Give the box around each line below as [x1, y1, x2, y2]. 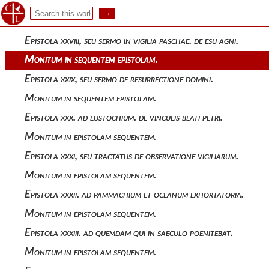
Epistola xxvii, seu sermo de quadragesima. [31, 16, 189, 26]
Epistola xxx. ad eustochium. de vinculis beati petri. [31, 112, 223, 122]
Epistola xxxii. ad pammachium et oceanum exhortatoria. [31, 189, 244, 199]
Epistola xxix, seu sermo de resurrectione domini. [31, 74, 213, 84]
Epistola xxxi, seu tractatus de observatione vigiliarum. [31, 151, 238, 161]
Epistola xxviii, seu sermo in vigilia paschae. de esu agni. [31, 35, 238, 46]
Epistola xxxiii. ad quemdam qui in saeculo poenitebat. [31, 228, 233, 238]
